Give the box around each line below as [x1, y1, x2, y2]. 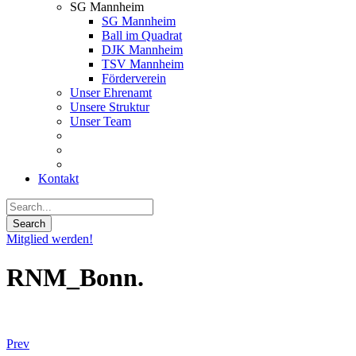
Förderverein [102, 72, 166, 85]
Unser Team [70, 114, 131, 128]
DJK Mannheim [102, 43, 183, 56]
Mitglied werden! [6, 232, 93, 246]
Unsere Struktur [70, 100, 149, 114]
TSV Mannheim [102, 57, 184, 71]
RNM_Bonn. [6, 263, 144, 292]
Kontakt [38, 172, 79, 185]
